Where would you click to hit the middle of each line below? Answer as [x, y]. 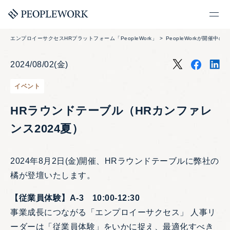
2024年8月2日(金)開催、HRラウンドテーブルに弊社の [115, 161]
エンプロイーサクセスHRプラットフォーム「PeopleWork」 [84, 38]
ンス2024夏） [47, 128]
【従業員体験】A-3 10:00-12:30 [75, 198]
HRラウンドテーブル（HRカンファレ [111, 110]
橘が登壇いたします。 [53, 175]
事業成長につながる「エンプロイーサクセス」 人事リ [113, 212]
